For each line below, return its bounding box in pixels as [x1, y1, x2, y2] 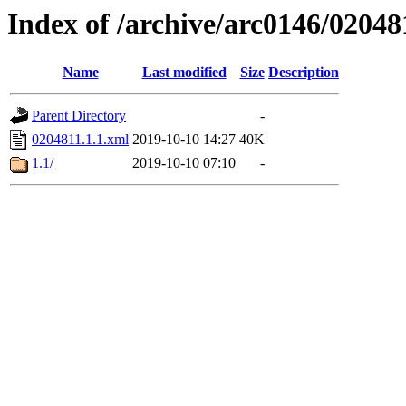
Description [268, 64, 339, 81]
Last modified [141, 64, 227, 81]
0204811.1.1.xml [32, 131, 129, 148]
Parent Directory [32, 108, 126, 124]
